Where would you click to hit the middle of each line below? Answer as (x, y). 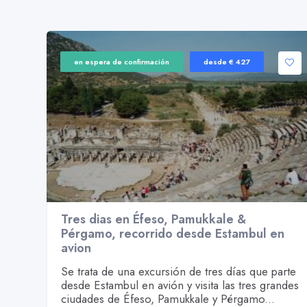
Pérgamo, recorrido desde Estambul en (173, 234)
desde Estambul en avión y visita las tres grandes (180, 285)
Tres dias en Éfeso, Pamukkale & (153, 219)
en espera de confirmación (122, 62)
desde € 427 (227, 62)
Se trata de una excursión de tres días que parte (179, 271)
